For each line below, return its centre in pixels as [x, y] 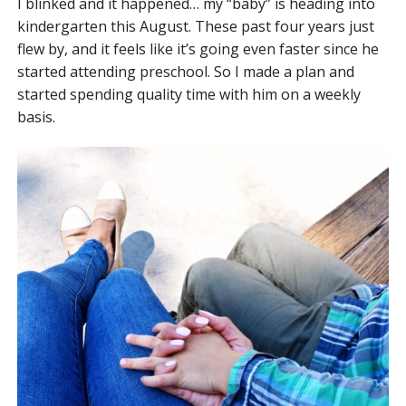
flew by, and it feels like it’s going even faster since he [198, 49]
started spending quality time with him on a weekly [188, 94]
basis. [36, 117]
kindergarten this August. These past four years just [195, 26]
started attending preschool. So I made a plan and [185, 72]
